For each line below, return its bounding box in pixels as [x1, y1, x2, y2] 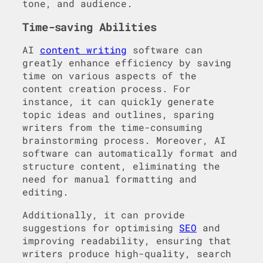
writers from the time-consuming [22, 121, 203, 134]
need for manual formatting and [22, 173, 197, 186]
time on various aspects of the [22, 69, 197, 82]
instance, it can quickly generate [22, 95, 214, 108]
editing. [22, 186, 69, 198]
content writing [39, 43, 127, 56]
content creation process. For [22, 82, 191, 95]
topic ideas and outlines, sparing [22, 108, 214, 121]
